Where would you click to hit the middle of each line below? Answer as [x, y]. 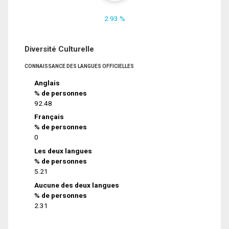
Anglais [47, 83]
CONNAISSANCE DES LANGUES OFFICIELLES [79, 66]
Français [49, 117]
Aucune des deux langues [77, 185]
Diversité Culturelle [59, 49]
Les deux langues [63, 151]
